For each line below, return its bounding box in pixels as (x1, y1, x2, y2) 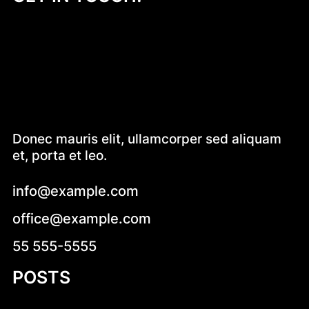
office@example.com (12, 210, 151, 227)
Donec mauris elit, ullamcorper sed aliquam (12, 131, 281, 148)
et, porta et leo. (12, 148, 107, 164)
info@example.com (12, 182, 139, 199)
